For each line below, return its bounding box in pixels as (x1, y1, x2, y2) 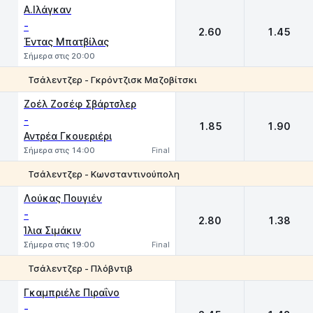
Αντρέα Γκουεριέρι (24, 130, 112, 142)
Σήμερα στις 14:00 (24, 145, 95, 155)
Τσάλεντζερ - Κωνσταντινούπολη (28, 168, 180, 180)
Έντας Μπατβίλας (24, 36, 109, 48)
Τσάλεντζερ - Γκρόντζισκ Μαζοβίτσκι (28, 73, 197, 85)
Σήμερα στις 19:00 (24, 240, 95, 249)
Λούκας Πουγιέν (24, 192, 102, 204)
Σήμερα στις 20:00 (24, 51, 95, 61)
